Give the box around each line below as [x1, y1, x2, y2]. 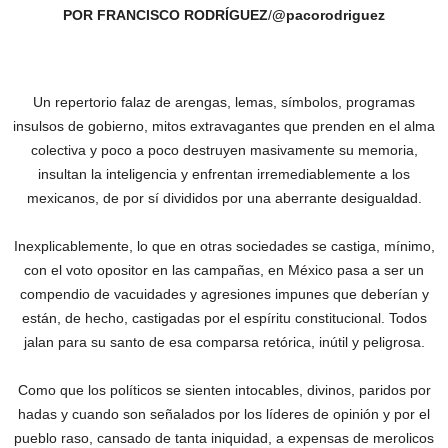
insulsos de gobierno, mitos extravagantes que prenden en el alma [13, 118, 435, 134]
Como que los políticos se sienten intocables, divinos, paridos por [17, 382, 431, 398]
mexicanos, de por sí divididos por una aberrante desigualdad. [26, 190, 422, 206]
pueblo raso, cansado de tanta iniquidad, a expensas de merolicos [14, 430, 434, 446]
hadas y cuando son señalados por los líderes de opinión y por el [18, 406, 430, 422]
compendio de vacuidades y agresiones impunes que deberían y [19, 286, 429, 302]
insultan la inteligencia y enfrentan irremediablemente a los [38, 166, 410, 182]
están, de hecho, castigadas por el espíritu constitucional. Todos [21, 310, 427, 326]
